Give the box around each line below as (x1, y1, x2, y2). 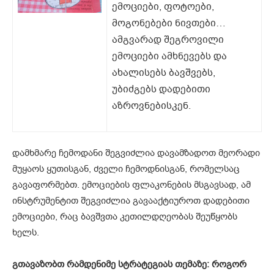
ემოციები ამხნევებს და (112, 50, 227, 64)
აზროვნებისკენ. (112, 99, 191, 113)
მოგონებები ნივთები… (112, 17, 226, 31)
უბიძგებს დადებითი (112, 83, 210, 97)
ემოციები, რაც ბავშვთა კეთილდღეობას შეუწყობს (12, 210, 237, 223)
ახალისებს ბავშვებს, (112, 66, 215, 80)
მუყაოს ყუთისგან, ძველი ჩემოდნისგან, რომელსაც (12, 163, 240, 176)
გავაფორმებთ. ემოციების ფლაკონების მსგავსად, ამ (12, 179, 251, 191)
